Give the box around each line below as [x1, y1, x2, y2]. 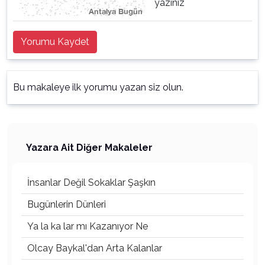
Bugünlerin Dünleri [27, 199, 106, 210]
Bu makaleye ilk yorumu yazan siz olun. [13, 82, 183, 93]
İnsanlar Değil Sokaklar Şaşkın [27, 177, 156, 188]
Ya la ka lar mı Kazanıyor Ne [27, 221, 148, 232]
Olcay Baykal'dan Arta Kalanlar [27, 243, 162, 254]
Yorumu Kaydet [21, 36, 89, 47]
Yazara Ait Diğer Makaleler [26, 142, 153, 153]
